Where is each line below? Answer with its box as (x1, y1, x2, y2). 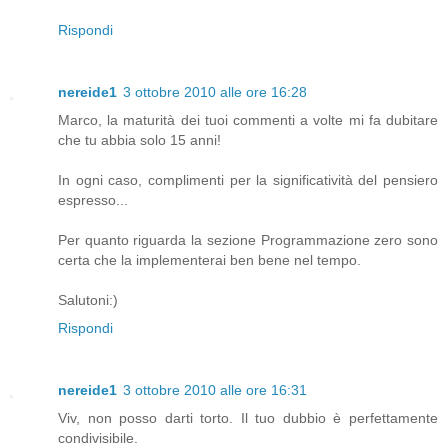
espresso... (58, 192, 128, 209)
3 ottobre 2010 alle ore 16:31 (123, 382, 307, 399)
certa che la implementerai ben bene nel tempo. (58, 252, 361, 269)
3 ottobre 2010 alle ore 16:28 (123, 84, 307, 101)
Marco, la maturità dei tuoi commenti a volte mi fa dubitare (58, 112, 438, 129)
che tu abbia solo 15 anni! (58, 132, 221, 149)
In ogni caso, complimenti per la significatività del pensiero (58, 172, 438, 189)
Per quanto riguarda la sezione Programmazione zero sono (58, 232, 438, 249)
